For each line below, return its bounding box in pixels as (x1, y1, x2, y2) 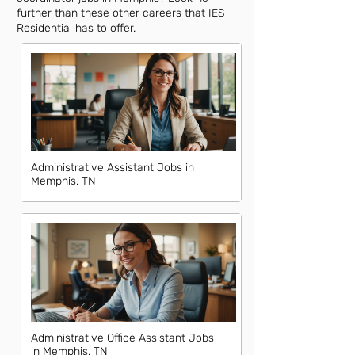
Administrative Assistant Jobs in (31, 161, 194, 174)
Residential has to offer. (17, 21, 136, 35)
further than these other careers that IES (17, 6, 224, 20)
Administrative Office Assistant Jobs (31, 331, 214, 345)
